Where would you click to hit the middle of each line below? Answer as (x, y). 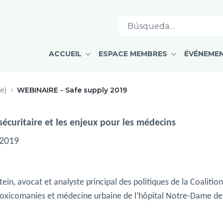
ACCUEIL (66, 54)
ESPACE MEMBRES (134, 54)
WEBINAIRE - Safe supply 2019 (72, 90)
